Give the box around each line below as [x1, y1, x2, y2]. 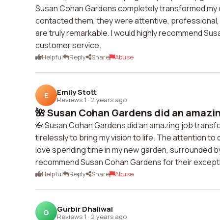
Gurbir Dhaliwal [57, 203, 113, 214]
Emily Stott [57, 86, 97, 97]
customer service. [35, 40, 101, 51]
